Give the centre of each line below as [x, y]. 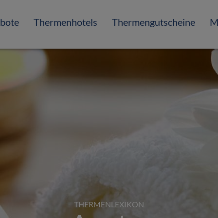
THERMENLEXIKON [109, 204]
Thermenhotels [65, 22]
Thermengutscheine [154, 22]
